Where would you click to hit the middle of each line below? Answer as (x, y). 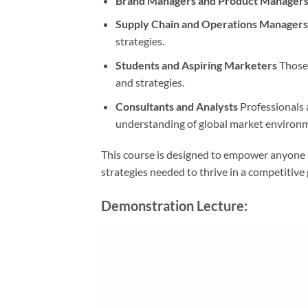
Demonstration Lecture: (174, 206)
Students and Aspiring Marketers (196, 65)
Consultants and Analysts (176, 106)
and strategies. (150, 82)
